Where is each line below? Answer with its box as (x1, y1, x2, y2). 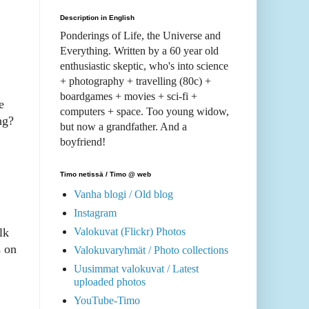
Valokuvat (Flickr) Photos (74, 226, 186, 238)
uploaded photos (74, 276, 146, 288)
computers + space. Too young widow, (60, 106, 229, 118)
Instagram (74, 207, 117, 219)
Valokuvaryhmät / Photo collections (74, 244, 228, 257)
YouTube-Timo (74, 295, 140, 307)
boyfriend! (60, 136, 106, 148)
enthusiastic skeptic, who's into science (60, 60, 228, 72)
